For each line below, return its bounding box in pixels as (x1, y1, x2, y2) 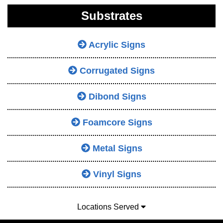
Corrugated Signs (77, 66, 155, 76)
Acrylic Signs (87, 40, 145, 50)
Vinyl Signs (91, 169, 141, 179)
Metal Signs (90, 143, 142, 153)
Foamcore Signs (80, 117, 152, 127)
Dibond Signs (86, 92, 146, 102)
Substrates (81, 9, 142, 22)
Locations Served (77, 203, 141, 211)
